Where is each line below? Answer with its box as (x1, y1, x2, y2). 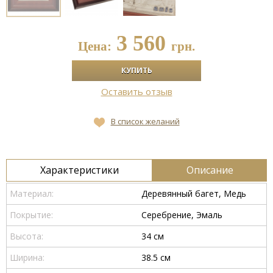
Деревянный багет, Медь (141, 188, 246, 200)
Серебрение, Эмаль (141, 209, 222, 221)
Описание (186, 163, 233, 177)
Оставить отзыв (101, 85, 172, 98)
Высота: (10, 230, 43, 243)
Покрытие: (10, 209, 53, 221)
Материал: (10, 188, 54, 200)
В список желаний (110, 116, 180, 127)
